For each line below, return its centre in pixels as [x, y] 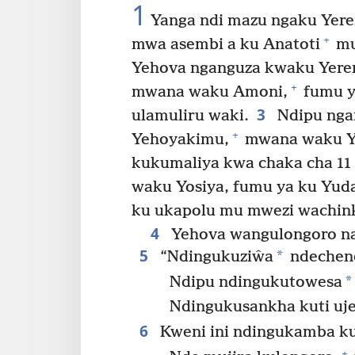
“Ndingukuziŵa [214, 257]
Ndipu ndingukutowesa [256, 282]
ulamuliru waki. [190, 116]
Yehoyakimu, [180, 139]
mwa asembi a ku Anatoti [226, 44]
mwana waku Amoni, [210, 92]
